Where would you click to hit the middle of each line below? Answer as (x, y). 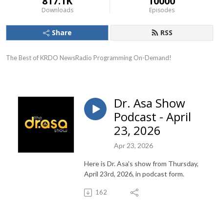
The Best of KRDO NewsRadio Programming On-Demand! (89, 58)
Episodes (162, 10)
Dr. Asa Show (150, 103)
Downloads (57, 10)
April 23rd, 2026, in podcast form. (134, 174)
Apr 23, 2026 (133, 145)
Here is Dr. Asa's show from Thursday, (141, 163)
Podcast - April (153, 117)
